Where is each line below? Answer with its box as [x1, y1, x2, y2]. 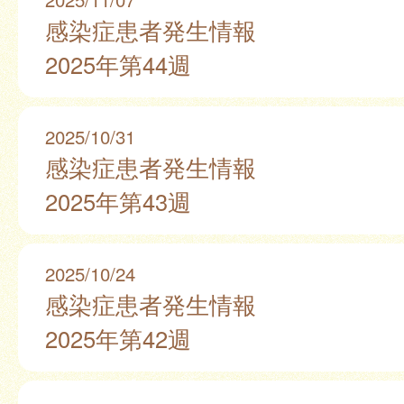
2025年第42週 [45, 321, 191, 354]
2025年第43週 [45, 184, 191, 217]
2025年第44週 [45, 47, 191, 80]
